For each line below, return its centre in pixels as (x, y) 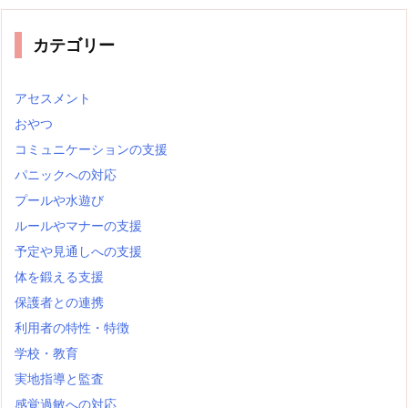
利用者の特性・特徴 (72, 327)
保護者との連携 (59, 301)
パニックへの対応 (66, 174)
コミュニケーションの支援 (91, 148)
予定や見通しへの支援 (78, 250)
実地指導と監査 (59, 378)
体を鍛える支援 (59, 276)
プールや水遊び (59, 199)
